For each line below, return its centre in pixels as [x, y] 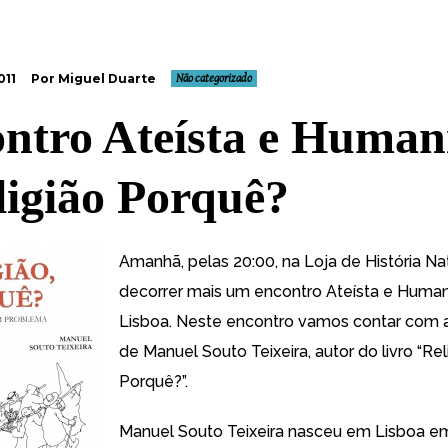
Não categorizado [214, 78]
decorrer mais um [186, 291]
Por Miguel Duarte [93, 78]
